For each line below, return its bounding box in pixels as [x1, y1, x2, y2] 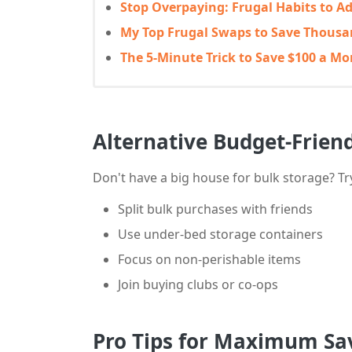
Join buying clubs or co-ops [118, 276, 278, 293]
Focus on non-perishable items [118, 251, 301, 268]
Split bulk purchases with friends [118, 200, 313, 218]
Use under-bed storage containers [118, 225, 323, 243]
